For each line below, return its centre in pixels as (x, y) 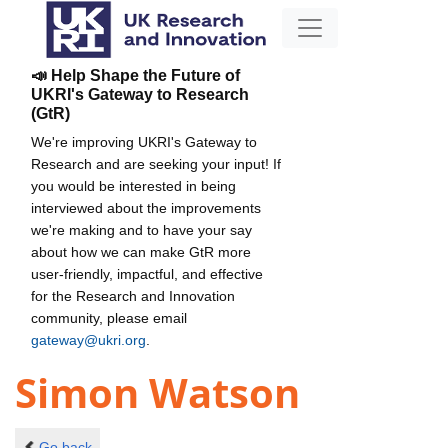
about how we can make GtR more (141, 251)
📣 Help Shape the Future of (135, 75)
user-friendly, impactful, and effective (147, 273)
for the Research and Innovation (133, 295)
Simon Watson (157, 393)
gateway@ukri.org (88, 339)
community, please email (109, 317)
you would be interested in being (133, 185)
